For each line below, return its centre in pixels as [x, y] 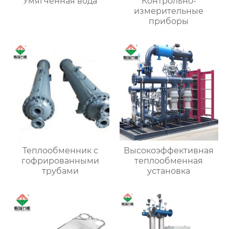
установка [169, 171]
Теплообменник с [60, 151]
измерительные [169, 11]
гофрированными [60, 161]
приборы [169, 21]
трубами [60, 171]
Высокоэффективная [169, 151]
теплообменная [169, 161]
